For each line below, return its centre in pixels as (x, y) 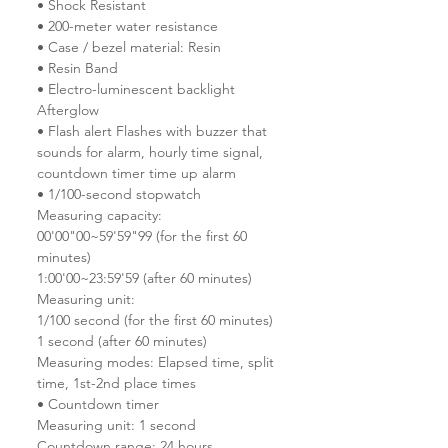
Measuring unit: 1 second (116, 425)
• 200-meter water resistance (127, 26)
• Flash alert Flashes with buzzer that (152, 131)
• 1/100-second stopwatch (119, 194)
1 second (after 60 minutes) (122, 341)
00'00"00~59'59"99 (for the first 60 (142, 236)
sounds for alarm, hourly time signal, (150, 152)
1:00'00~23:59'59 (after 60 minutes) (144, 278)
